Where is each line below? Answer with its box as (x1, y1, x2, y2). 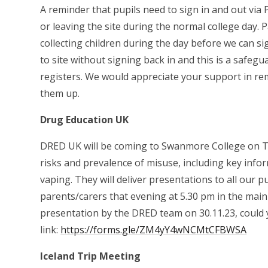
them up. (40, 87, 80, 100)
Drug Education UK (40, 113, 129, 127)
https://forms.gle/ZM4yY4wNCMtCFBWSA (60, 223, 247, 237)
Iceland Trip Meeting (40, 249, 141, 263)
